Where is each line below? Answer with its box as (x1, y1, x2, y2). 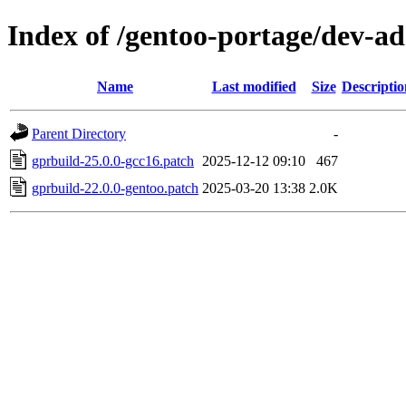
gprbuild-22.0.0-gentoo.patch (32, 179, 198, 196)
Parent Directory (32, 125, 126, 141)
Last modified (211, 78, 296, 94)
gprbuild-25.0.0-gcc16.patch (32, 152, 194, 169)
